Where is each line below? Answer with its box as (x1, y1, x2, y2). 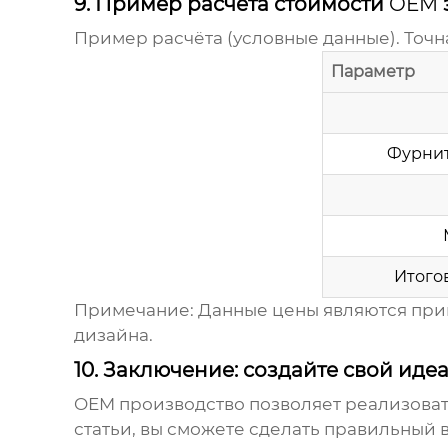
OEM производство (73, 394, 245, 415)
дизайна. (73, 325, 153, 346)
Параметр (331, 62, 415, 82)
